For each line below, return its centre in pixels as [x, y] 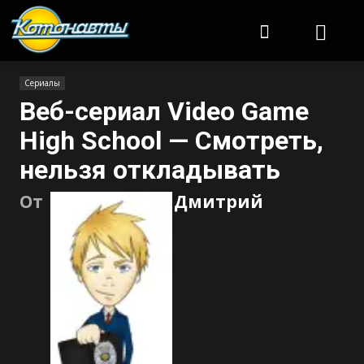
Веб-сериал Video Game [164, 111]
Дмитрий [219, 201]
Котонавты [162, 13]
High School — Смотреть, [171, 141]
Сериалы [42, 83]
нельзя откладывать [150, 170]
